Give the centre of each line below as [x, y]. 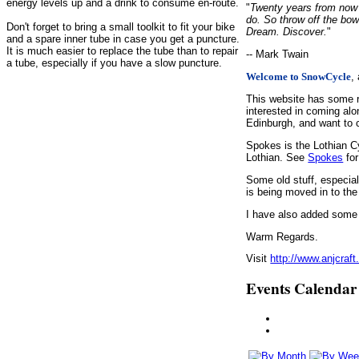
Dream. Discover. [287, 32]
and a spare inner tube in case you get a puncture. [123, 39]
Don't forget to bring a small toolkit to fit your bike [121, 27]
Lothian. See [277, 158]
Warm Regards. [282, 236]
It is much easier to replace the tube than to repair [122, 51]
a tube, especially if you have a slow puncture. [114, 63]
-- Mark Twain [278, 54]
